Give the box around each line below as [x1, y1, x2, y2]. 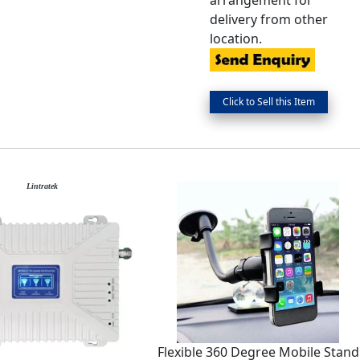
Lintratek [26, 181, 58, 190]
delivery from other [210, 10, 329, 29]
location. [210, 30, 263, 48]
